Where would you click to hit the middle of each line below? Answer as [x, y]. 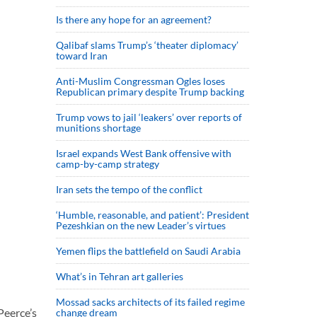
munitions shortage [98, 128]
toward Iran [82, 56]
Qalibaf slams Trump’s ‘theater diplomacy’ [147, 45]
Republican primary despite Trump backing [150, 92]
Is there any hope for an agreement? [136, 19]
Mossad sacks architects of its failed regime [150, 302]
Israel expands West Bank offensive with [144, 153]
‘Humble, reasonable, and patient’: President [152, 215]
